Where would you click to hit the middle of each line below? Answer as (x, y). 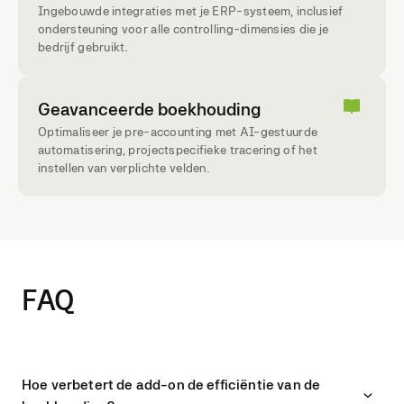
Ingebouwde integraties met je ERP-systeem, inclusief (191, 11)
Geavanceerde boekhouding (149, 109)
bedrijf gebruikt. (83, 47)
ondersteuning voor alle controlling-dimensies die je (184, 29)
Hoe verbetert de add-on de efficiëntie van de (171, 385)
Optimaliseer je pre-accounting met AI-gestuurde (178, 132)
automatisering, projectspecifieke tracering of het (178, 150)
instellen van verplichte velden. (124, 168)
